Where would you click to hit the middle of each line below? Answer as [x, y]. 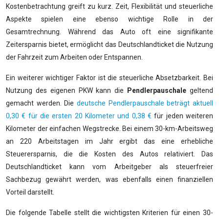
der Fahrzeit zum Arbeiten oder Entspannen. [74, 57]
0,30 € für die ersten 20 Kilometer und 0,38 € [79, 116]
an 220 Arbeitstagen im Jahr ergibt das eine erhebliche [109, 142]
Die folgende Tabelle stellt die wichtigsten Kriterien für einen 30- [109, 213]
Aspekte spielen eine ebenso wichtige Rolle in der [109, 19]
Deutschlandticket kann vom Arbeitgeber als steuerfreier [109, 167]
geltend [200, 91]
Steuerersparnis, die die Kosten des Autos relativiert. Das [109, 154]
